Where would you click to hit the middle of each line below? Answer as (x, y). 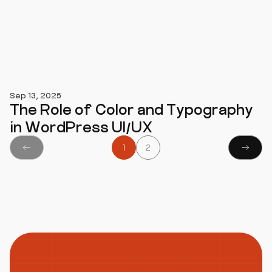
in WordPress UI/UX (81, 126)
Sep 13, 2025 (36, 95)
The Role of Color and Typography (131, 109)
